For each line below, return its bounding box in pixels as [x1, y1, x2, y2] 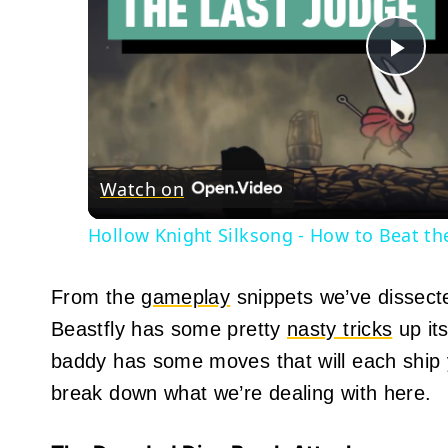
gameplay [141, 285, 231, 308]
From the [51, 285, 142, 308]
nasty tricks [287, 317, 393, 340]
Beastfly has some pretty [51, 317, 287, 340]
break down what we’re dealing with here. [51, 381, 432, 404]
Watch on [100, 176, 184, 201]
